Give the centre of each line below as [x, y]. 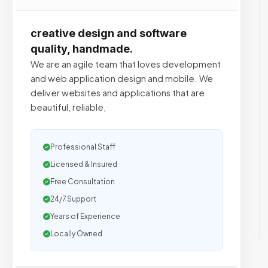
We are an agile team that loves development [126, 64]
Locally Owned [76, 234]
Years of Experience [85, 216]
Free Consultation [83, 182]
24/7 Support [73, 199]
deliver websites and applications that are [118, 93]
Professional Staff [83, 147]
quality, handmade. [82, 49]
